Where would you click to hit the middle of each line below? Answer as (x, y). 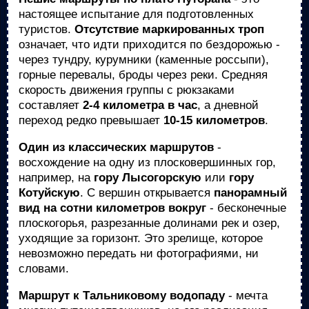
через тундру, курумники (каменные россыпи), (144, 60)
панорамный (250, 193)
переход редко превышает (91, 120)
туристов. (47, 29)
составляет (51, 105)
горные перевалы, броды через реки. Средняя (143, 75)
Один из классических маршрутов (116, 147)
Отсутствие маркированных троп (169, 29)
